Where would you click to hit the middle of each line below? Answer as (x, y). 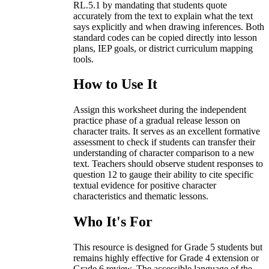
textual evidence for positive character (145, 186)
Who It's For (113, 222)
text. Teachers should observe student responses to (168, 164)
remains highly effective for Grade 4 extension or (166, 258)
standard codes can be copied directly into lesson (165, 37)
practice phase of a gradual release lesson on (157, 121)
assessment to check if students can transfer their (164, 142)
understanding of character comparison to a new (164, 153)
